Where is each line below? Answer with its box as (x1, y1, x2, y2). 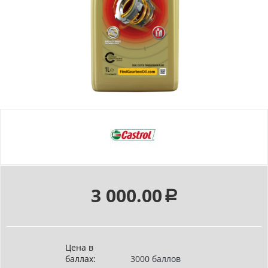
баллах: (65, 253, 96, 265)
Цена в (65, 242, 93, 254)
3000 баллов (130, 253, 181, 265)
